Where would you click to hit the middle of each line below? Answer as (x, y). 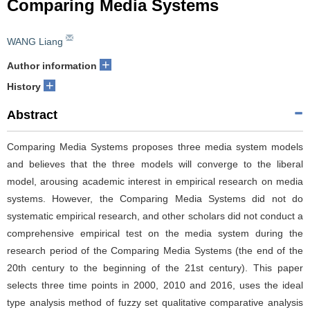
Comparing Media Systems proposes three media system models (155, 146)
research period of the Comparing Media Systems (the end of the (155, 250)
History (24, 86)
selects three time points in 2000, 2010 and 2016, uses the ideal (155, 285)
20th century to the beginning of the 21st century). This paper (155, 267)
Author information (52, 65)
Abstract (32, 115)
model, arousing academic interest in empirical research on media (155, 181)
